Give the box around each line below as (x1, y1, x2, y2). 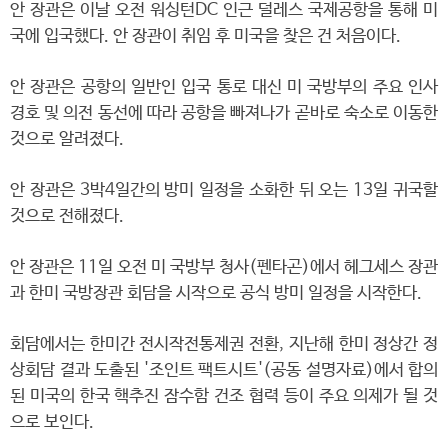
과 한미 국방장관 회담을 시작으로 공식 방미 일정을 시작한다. (10, 284, 422, 303)
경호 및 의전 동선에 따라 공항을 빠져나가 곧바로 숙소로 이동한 (10, 104, 438, 123)
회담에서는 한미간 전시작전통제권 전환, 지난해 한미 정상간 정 (10, 335, 438, 354)
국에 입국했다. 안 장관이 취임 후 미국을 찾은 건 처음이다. (10, 27, 401, 46)
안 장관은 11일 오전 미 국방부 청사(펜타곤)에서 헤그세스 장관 (10, 258, 438, 277)
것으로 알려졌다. (10, 130, 124, 149)
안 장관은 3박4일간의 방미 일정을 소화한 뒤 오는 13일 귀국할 (10, 181, 438, 200)
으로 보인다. (10, 413, 94, 432)
